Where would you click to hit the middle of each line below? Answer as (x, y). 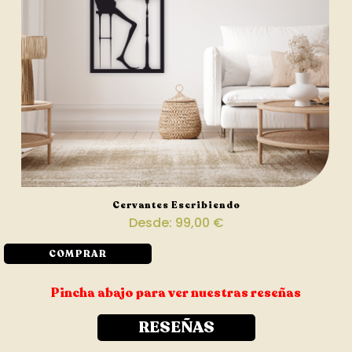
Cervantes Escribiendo (176, 205)
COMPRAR (78, 254)
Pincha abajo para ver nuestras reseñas (176, 293)
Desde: (152, 223)
